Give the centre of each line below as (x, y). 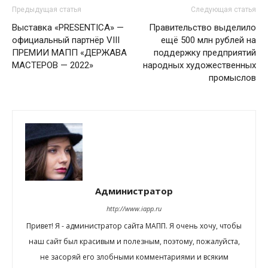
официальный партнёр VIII (66, 40)
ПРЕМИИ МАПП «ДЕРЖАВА (69, 52)
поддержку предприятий (205, 52)
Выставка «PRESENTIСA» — (68, 27)
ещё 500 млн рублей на (208, 40)
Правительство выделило (202, 27)
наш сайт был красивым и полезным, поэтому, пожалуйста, (134, 241)
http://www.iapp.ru (134, 208)
